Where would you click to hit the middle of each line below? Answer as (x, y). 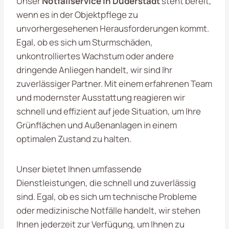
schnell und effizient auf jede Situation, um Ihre (109, 111)
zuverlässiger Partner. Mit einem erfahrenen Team (114, 83)
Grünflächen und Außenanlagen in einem (97, 125)
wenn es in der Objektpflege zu (77, 14)
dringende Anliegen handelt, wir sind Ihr (94, 70)
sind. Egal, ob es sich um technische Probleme (107, 196)
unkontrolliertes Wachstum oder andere (95, 56)
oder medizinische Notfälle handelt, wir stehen (108, 210)
